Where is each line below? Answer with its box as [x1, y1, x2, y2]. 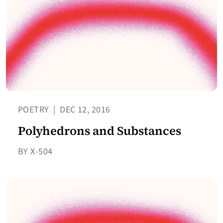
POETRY [18, 104, 52, 116]
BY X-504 [18, 145, 53, 158]
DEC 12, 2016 [57, 104, 111, 116]
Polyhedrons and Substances [18, 122, 181, 139]
